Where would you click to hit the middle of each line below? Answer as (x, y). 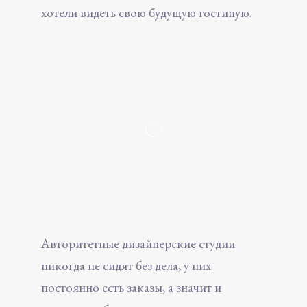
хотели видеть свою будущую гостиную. (147, 13)
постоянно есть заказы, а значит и (131, 287)
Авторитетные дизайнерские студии (138, 243)
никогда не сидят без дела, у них (126, 265)
